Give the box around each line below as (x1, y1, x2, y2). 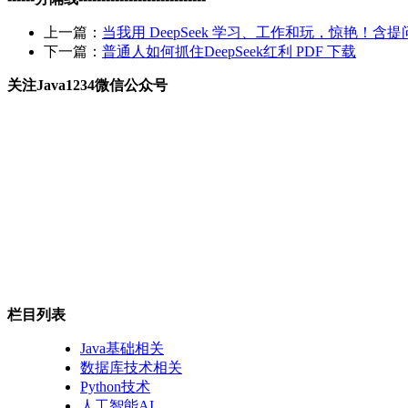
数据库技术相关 (80, 359, 182, 375)
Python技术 (80, 378, 150, 394)
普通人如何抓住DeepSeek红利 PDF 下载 (102, 43, 356, 59)
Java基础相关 (80, 340, 164, 356)
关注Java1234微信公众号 (7, 76, 168, 93)
